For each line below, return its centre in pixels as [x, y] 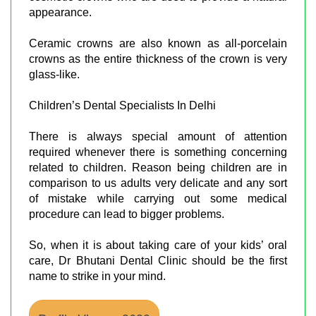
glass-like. [54, 74]
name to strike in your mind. [97, 276]
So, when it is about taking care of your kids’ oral [158, 245]
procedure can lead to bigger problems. [127, 214]
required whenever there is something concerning [158, 152]
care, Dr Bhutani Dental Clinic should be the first [158, 260]
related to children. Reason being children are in [158, 167]
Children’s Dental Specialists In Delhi [122, 105]
